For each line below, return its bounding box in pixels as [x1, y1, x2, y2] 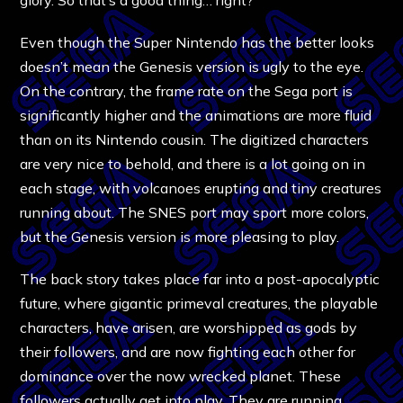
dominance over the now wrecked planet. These [20, 366, 342, 385]
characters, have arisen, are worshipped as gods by [20, 318, 358, 336]
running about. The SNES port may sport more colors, [20, 202, 370, 221]
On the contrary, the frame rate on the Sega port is [20, 81, 354, 100]
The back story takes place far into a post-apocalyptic [20, 269, 381, 288]
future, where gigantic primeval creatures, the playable [20, 293, 379, 312]
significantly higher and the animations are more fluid [20, 105, 372, 124]
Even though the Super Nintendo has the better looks [20, 32, 375, 51]
